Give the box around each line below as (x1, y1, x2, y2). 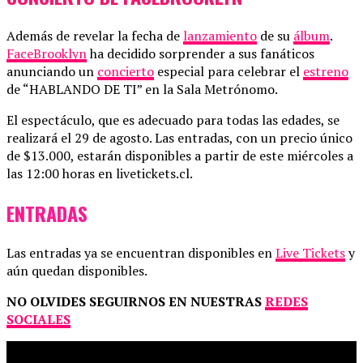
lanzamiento (183, 27, 257, 45)
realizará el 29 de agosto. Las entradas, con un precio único (6, 129, 352, 147)
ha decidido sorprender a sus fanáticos (87, 45, 314, 62)
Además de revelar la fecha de (6, 27, 183, 45)
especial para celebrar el (154, 62, 303, 80)
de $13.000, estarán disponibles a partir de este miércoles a (6, 147, 353, 164)
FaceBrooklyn (6, 45, 87, 62)
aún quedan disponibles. (6, 261, 147, 280)
